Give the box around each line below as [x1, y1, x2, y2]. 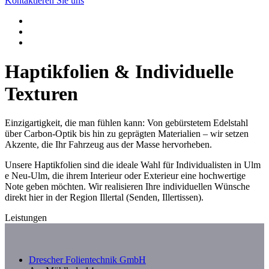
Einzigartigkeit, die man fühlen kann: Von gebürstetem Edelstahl [5, 118, 248, 128]
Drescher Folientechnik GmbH [29, 255, 146, 265]
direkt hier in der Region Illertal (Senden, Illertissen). [5, 192, 204, 203]
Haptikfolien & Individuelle [5, 61, 234, 82]
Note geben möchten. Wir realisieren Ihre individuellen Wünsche [5, 181, 250, 192]
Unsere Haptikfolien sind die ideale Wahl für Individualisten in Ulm [5, 160, 261, 171]
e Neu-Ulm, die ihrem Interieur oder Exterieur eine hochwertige [5, 171, 246, 181]
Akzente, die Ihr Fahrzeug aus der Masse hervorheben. [5, 139, 212, 150]
